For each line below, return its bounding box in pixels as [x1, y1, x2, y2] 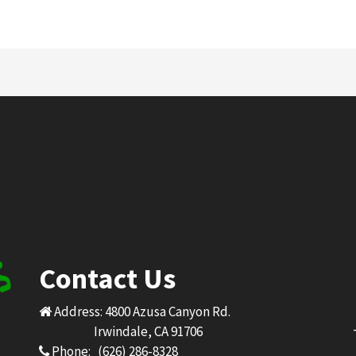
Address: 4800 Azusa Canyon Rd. [52, 303, 230, 320]
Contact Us [39, 261, 176, 296]
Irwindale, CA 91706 [39, 323, 203, 340]
